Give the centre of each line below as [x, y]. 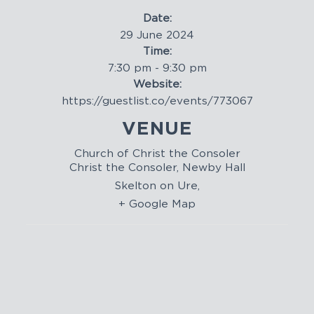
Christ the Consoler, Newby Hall [157, 168]
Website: [157, 84]
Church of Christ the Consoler [157, 153]
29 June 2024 [157, 35]
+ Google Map [157, 204]
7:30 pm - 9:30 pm [157, 68]
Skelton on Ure [156, 186]
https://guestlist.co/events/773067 [157, 101]
